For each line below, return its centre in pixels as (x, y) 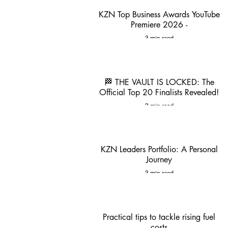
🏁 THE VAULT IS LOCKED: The (159, 82)
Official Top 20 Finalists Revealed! (159, 92)
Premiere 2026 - (159, 25)
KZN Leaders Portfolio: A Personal (159, 150)
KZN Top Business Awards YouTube (159, 15)
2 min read (159, 105)
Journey (159, 160)
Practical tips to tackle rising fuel (159, 217)
